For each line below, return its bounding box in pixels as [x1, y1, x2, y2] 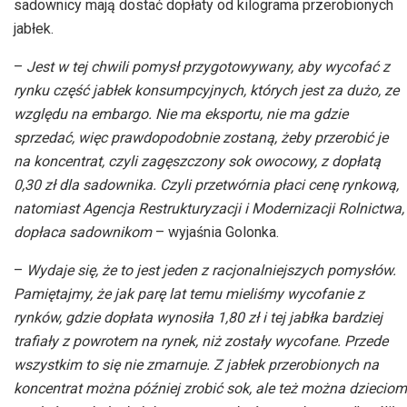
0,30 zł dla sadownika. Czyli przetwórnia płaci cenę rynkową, [14, 176, 399, 194]
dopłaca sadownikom [14, 223, 152, 242]
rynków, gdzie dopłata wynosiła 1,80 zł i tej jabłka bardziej [14, 309, 382, 327]
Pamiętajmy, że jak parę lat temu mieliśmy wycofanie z [14, 285, 364, 303]
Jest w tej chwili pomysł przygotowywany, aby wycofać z [26, 58, 390, 76]
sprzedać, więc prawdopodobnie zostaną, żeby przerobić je [14, 129, 388, 147]
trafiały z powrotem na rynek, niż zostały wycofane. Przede [14, 333, 388, 351]
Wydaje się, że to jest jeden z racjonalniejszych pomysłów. [26, 262, 396, 280]
